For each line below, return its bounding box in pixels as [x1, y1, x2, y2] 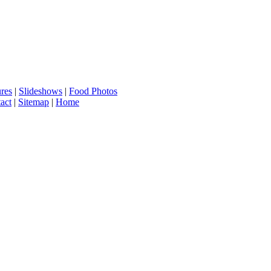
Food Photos [69, 86, 117, 97]
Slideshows [19, 86, 62, 97]
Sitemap [18, 97, 49, 108]
